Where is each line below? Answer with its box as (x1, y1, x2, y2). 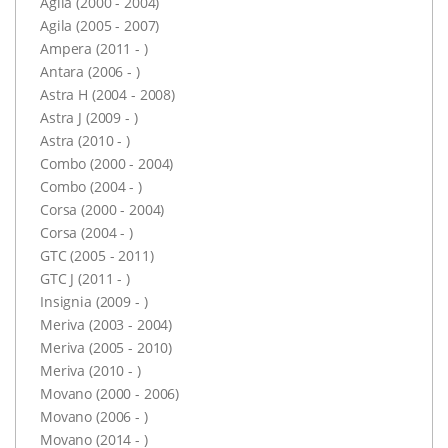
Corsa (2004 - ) (40, 222, 133, 242)
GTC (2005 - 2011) (40, 245, 154, 265)
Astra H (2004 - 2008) (40, 84, 175, 104)
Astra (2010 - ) (40, 130, 130, 150)
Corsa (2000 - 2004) (40, 199, 165, 219)
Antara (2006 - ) (40, 61, 140, 81)
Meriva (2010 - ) (40, 360, 141, 380)
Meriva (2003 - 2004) (40, 314, 173, 334)
